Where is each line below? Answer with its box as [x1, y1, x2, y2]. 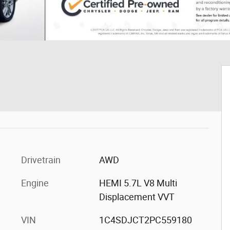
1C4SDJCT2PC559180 [99, 215, 192, 225]
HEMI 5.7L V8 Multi [99, 178, 177, 188]
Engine [21, 178, 49, 188]
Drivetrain [21, 155, 61, 165]
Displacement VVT [99, 191, 175, 202]
